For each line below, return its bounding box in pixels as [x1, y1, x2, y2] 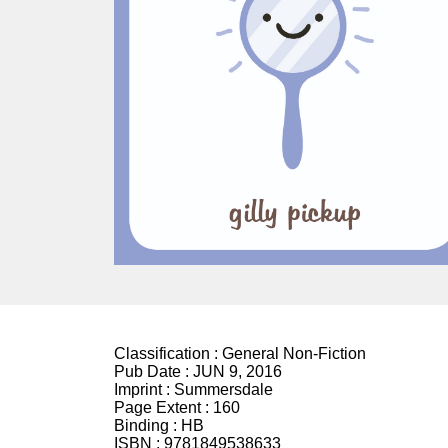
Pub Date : [114, 363, 193, 381]
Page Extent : [114, 399, 213, 417]
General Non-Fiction [222, 345, 366, 363]
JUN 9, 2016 [193, 363, 282, 381]
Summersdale [174, 381, 273, 399]
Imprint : [114, 381, 174, 399]
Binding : [114, 417, 181, 435]
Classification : [114, 345, 222, 363]
